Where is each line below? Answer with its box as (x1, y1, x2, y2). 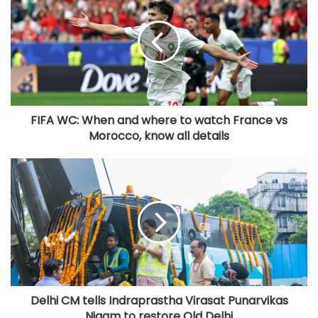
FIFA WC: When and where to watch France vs (31, 112, 287, 128)
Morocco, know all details (89, 128, 229, 144)
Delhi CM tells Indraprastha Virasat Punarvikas (30, 292, 288, 309)
